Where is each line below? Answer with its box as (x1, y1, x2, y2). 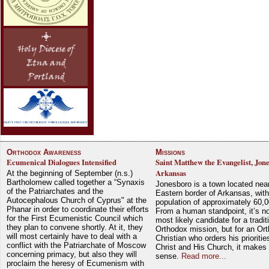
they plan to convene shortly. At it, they (7, 222, 143, 232)
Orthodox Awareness (7, 147, 81, 157)
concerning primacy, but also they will (7, 249, 137, 259)
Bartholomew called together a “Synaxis (7, 177, 145, 187)
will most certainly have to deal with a (7, 231, 137, 241)
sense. (156, 251, 182, 261)
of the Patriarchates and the (7, 186, 103, 196)
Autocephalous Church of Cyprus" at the (7, 195, 147, 205)
